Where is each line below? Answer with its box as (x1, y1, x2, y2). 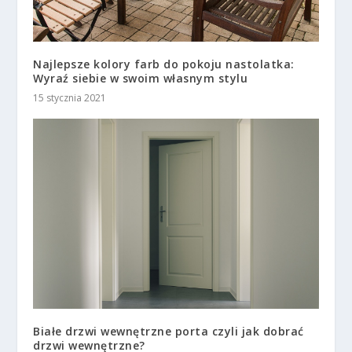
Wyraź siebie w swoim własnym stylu (33, 70, 248, 86)
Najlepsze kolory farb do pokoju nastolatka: (33, 56, 295, 71)
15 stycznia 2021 (33, 90, 107, 104)
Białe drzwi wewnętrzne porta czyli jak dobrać (33, 323, 304, 339)
